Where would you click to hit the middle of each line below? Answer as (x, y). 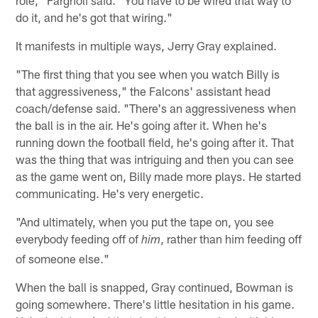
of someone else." (63, 259)
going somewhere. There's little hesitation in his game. (155, 304)
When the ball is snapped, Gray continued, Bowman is (155, 287)
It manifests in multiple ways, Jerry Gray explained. (147, 46)
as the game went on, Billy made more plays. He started (159, 176)
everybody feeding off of (79, 239)
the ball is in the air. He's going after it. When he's (142, 125)
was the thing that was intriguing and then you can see (155, 159)
